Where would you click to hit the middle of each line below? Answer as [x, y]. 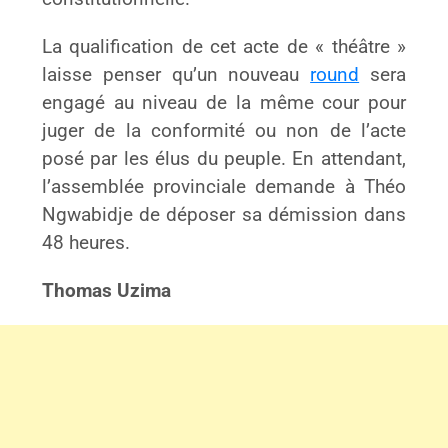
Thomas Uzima [107, 291]
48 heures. [86, 243]
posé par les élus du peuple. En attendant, [224, 159]
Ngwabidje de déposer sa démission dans [224, 215]
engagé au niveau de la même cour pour [224, 103]
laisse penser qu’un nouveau [176, 75]
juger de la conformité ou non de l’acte [224, 131]
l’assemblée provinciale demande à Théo [224, 187]
